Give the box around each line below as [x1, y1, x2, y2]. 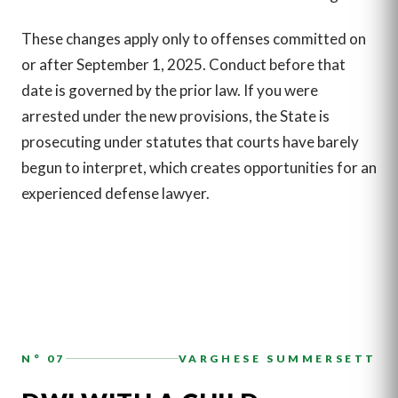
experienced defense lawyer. [21, 183, 210, 203]
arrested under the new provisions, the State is [21, 106, 330, 125]
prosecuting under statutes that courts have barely [21, 131, 359, 151]
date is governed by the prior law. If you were [21, 80, 318, 99]
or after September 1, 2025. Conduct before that [21, 54, 346, 74]
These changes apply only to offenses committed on [21, 28, 366, 48]
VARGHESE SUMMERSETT [178, 352, 377, 366]
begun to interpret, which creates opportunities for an [21, 157, 377, 177]
